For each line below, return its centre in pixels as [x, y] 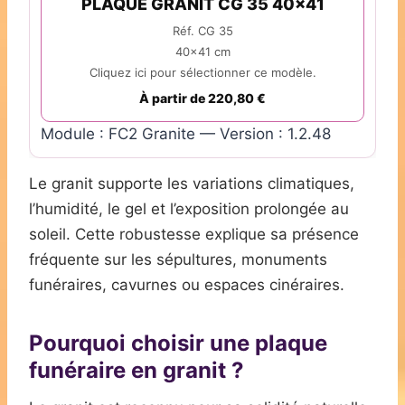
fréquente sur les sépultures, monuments [178, 260]
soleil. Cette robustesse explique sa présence [194, 235]
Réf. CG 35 [202, 31]
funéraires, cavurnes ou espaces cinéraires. [187, 285]
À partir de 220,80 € [202, 99]
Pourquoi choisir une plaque [178, 344]
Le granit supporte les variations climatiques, [192, 184]
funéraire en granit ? [137, 371]
